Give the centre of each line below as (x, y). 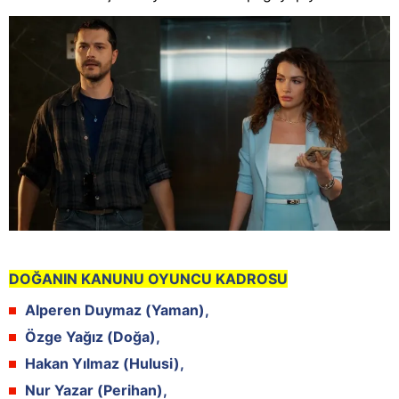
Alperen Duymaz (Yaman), (117, 309)
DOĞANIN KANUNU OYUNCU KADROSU (148, 278)
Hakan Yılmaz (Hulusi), (105, 363)
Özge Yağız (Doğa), (93, 336)
